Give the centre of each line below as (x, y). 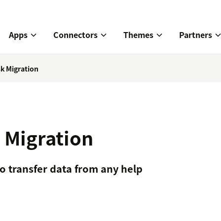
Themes (138, 35)
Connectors (75, 35)
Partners (196, 35)
